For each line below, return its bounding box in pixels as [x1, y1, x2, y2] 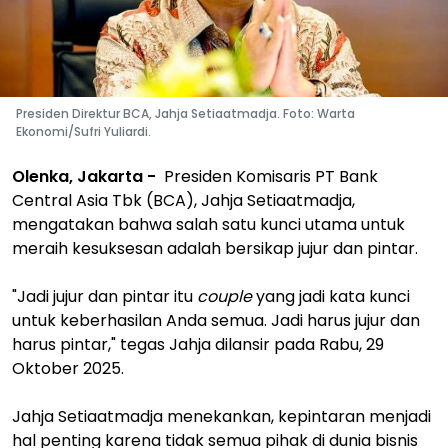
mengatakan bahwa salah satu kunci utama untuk [12, 213, 405, 236]
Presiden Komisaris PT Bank [164, 165, 378, 188]
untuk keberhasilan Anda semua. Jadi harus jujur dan [12, 309, 420, 332]
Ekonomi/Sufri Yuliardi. [16, 123, 151, 140]
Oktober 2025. [12, 357, 124, 380]
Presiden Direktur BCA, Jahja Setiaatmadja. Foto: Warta [16, 105, 355, 122]
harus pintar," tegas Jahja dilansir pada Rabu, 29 [12, 333, 384, 356]
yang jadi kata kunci [252, 285, 410, 308]
